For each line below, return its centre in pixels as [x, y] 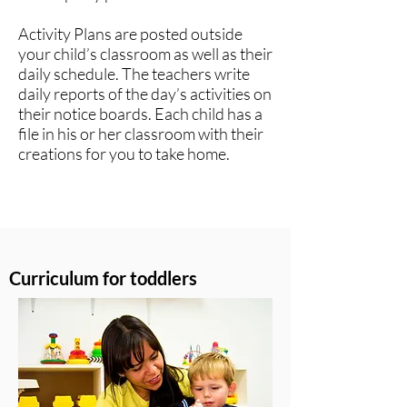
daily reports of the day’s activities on [145, 94]
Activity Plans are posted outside [130, 34]
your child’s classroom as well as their [145, 54]
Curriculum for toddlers [103, 278]
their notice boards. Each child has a [140, 114]
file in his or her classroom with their [141, 134]
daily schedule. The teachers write [134, 74]
